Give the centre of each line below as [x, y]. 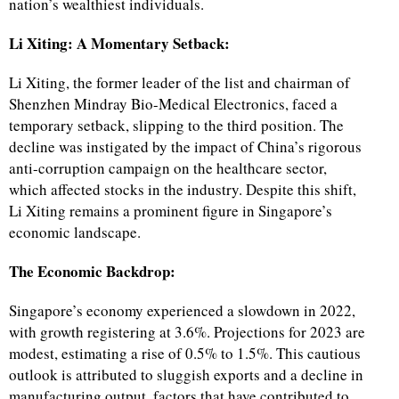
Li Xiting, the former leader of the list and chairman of [179, 83]
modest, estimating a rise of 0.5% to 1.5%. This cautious [185, 354]
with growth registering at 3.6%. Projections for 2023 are [187, 332]
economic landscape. [75, 232]
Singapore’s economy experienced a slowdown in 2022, [182, 311]
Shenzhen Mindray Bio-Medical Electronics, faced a [173, 104]
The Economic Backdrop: [92, 272]
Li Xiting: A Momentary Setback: [119, 44]
